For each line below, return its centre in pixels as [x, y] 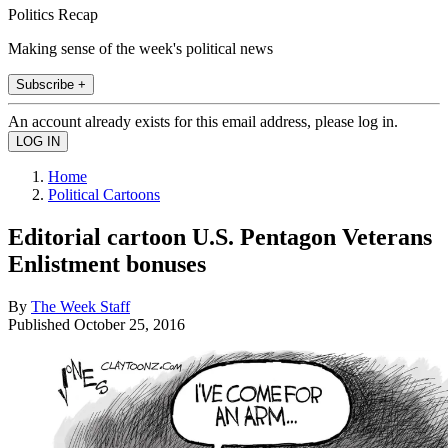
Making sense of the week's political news [140, 48]
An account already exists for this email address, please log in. [203, 121]
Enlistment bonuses [107, 263]
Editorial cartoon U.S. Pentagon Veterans [220, 236]
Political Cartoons [104, 194]
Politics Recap [53, 14]
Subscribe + [51, 84]
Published [41, 324]
